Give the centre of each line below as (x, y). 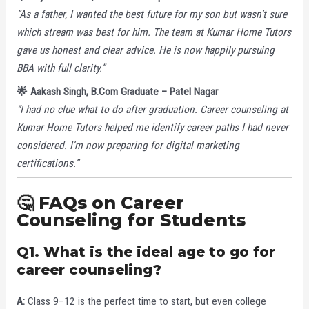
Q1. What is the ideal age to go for (146, 251)
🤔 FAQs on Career (100, 202)
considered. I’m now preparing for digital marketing (128, 145)
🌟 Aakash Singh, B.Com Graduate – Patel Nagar (117, 91)
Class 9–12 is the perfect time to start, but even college (145, 301)
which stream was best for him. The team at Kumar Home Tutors (153, 32)
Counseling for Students (131, 220)
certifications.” (47, 163)
